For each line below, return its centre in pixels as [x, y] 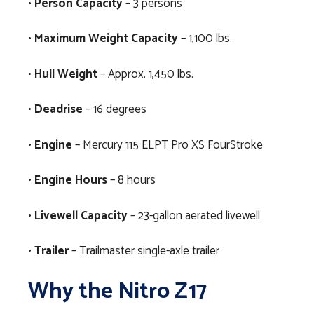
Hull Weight [66, 74]
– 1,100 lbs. [205, 39]
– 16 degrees [115, 110]
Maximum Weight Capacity [106, 39]
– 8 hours [131, 180]
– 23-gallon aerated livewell [194, 216]
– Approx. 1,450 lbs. [145, 74]
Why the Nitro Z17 [117, 291]
